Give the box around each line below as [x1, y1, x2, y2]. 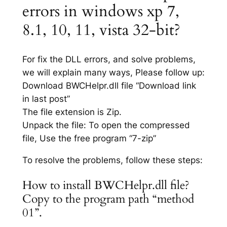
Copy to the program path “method [22, 191, 194, 207]
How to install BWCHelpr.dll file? [22, 177, 190, 194]
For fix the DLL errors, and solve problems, [22, 54, 196, 65]
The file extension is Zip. [22, 107, 122, 118]
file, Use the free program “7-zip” [22, 133, 156, 144]
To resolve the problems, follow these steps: [22, 155, 203, 165]
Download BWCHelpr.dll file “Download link [22, 81, 196, 91]
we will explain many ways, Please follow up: [22, 67, 205, 78]
